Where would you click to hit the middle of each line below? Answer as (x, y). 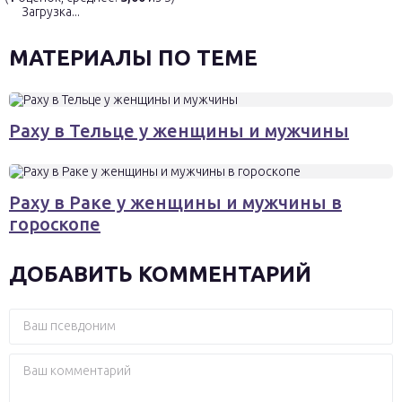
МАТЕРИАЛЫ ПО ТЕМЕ (133, 57)
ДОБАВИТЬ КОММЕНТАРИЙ (160, 274)
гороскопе (55, 223)
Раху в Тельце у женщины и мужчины (179, 130)
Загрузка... (49, 11)
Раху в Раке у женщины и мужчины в (175, 202)
